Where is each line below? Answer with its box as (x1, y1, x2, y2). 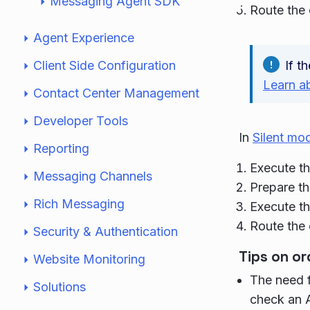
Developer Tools (33, 113, 128, 128)
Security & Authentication (33, 224, 178, 239)
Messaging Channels (33, 169, 152, 183)
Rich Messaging (33, 197, 125, 211)
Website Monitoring (33, 252, 145, 266)
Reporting (33, 141, 89, 156)
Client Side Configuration (33, 58, 176, 73)
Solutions (33, 280, 86, 294)
